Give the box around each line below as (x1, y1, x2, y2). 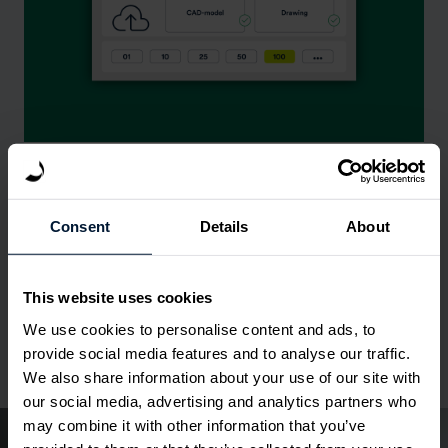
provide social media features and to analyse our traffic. (23, 344, 411, 362)
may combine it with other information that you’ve (23, 416, 366, 434)
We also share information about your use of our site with (23, 368, 421, 386)
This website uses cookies (23, 288, 213, 306)
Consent (50, 217, 110, 235)
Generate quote (69, 321, 207, 342)
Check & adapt (69, 245, 198, 266)
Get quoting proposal (69, 169, 258, 190)
